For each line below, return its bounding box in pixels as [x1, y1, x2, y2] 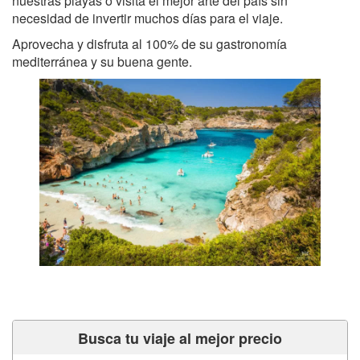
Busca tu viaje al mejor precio [78, 327, 282, 349]
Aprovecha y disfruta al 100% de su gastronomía [12, 34, 287, 53]
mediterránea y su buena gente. [12, 51, 192, 71]
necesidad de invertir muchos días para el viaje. [12, 8, 283, 27]
